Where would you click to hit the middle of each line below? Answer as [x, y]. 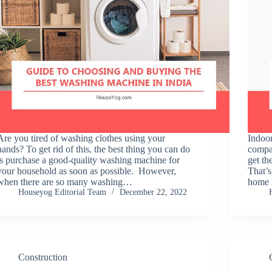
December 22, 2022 [154, 192]
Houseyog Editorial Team [63, 192]
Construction [43, 257]
